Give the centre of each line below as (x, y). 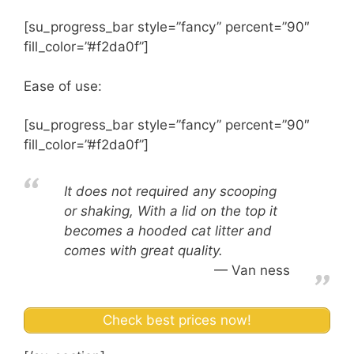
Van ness (261, 271)
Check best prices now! (177, 320)
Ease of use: (63, 87)
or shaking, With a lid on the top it (171, 211)
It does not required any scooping (170, 192)
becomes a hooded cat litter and (168, 231)
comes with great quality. (143, 251)
